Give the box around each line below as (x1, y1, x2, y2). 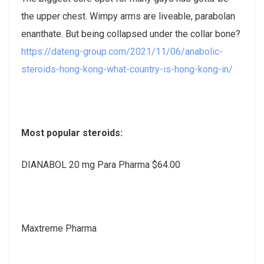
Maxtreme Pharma (21, 222, 97, 234)
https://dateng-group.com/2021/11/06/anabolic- (21, 45, 223, 57)
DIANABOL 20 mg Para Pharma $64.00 (21, 159, 180, 170)
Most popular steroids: (21, 127, 123, 138)
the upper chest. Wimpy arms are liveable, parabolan (21, 10, 235, 22)
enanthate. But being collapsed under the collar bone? (21, 28, 240, 39)
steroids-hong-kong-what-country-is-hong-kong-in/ (21, 63, 233, 75)
